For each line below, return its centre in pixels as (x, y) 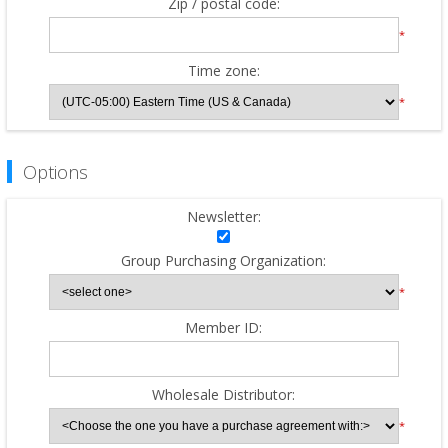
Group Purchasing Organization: (224, 260)
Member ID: (224, 327)
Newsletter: (223, 216)
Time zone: (223, 70)
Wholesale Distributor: (224, 394)
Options (55, 171)
